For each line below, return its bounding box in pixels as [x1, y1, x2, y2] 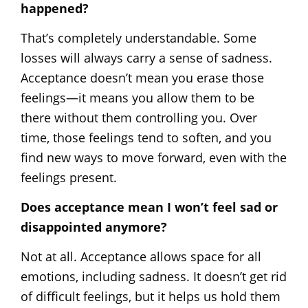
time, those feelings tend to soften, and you [21, 129, 272, 146]
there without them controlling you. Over [21, 109, 257, 126]
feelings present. [21, 168, 117, 186]
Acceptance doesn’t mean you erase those [21, 69, 264, 86]
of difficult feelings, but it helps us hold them [21, 287, 280, 305]
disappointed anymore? [21, 218, 167, 235]
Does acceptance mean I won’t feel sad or [21, 198, 278, 215]
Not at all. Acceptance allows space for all [21, 247, 261, 265]
